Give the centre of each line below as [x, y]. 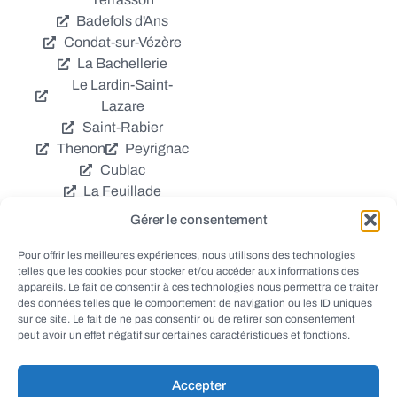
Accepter [198, 385]
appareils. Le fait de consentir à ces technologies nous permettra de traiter [198, 287]
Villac [153, 276]
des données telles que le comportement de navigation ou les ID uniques [195, 303]
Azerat [73, 297]
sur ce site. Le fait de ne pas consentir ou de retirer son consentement [187, 319]
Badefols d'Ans [123, 21]
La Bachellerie [123, 63]
